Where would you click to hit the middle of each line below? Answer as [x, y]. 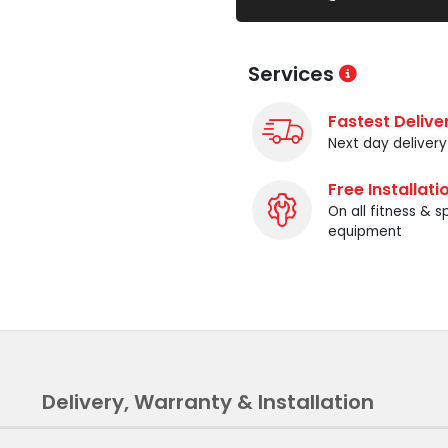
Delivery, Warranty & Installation [208, 401]
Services [293, 73]
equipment [365, 231]
